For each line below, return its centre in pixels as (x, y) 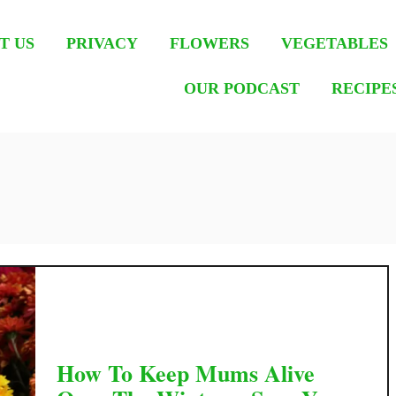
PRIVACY (102, 43)
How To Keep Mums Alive (185, 373)
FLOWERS (209, 43)
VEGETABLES (335, 43)
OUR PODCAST (242, 88)
